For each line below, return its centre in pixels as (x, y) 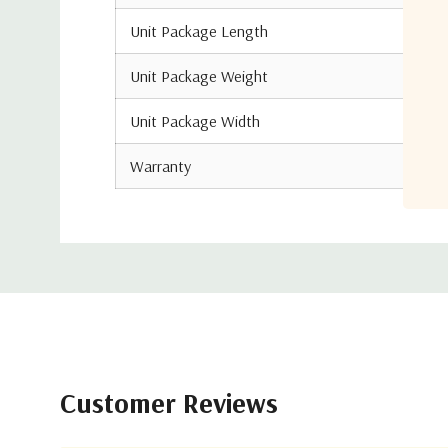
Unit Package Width (195, 121)
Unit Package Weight (199, 76)
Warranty (160, 166)
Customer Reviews (169, 402)
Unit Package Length (199, 31)
